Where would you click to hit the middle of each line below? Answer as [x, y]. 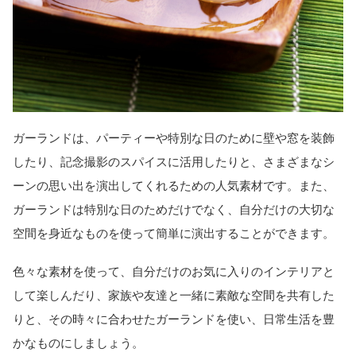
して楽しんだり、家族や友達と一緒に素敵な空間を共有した [174, 296]
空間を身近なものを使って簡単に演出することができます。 [174, 233]
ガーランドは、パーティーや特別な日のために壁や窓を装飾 [174, 138]
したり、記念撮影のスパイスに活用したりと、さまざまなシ [174, 162]
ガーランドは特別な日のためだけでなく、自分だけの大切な [174, 209]
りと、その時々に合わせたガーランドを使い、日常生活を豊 [174, 319]
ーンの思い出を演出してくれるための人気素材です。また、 [174, 186]
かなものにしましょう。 [78, 343]
